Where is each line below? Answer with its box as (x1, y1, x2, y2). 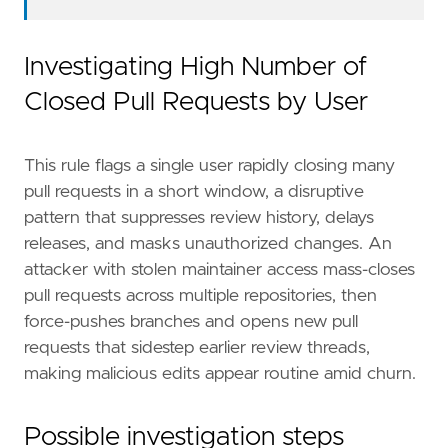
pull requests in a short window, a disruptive (24, 183, 364, 202)
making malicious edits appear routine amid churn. (24, 365, 416, 384)
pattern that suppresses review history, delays (24, 209, 374, 228)
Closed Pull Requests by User (24, 89, 368, 116)
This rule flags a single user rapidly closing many (24, 157, 395, 176)
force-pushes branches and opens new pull (24, 313, 358, 332)
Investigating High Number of (24, 54, 367, 81)
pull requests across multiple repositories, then (24, 287, 377, 306)
